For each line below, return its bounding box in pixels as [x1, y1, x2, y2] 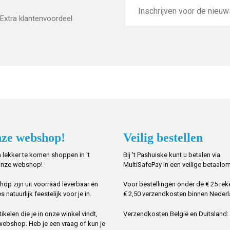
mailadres [124, 5, 160, 15]
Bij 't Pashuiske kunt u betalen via [123, 150, 220, 159]
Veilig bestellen [123, 130, 203, 144]
